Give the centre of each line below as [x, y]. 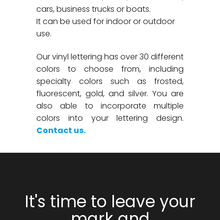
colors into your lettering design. [110, 118]
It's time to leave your [110, 202]
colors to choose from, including [110, 69]
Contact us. [61, 130]
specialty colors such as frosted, [110, 81]
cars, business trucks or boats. [94, 9]
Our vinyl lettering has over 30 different [110, 57]
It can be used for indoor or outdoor [106, 21]
